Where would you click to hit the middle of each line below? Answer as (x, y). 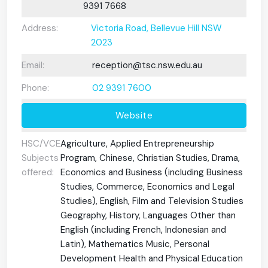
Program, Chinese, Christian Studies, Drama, (150, 158)
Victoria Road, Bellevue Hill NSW (157, 28)
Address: (40, 28)
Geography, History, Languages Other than (148, 215)
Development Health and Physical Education (152, 258)
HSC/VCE (41, 143)
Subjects (40, 158)
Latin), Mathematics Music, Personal (135, 244)
